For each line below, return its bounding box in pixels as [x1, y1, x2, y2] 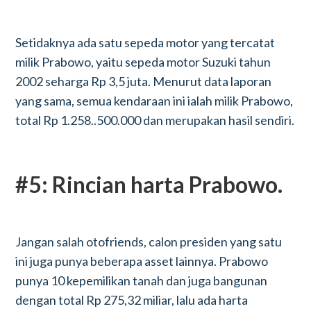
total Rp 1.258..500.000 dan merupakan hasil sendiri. [15, 112, 295, 128]
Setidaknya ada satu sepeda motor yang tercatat [15, 35, 276, 50]
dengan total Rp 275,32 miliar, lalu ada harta [15, 292, 249, 308]
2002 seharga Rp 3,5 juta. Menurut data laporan [15, 74, 272, 89]
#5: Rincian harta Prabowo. [15, 171, 283, 198]
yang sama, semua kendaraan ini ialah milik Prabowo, [15, 93, 294, 108]
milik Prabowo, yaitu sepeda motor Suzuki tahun [15, 54, 271, 69]
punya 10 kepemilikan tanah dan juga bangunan [15, 273, 268, 288]
